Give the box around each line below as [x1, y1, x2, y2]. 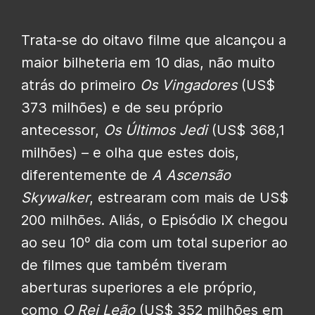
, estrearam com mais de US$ [89, 189, 288, 207]
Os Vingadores [140, 77, 237, 94]
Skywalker [21, 189, 89, 207]
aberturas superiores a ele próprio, [21, 279, 257, 297]
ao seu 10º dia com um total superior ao [21, 234, 288, 252]
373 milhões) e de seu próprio [21, 99, 223, 117]
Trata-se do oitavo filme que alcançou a [21, 32, 286, 49]
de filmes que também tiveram [21, 257, 227, 274]
